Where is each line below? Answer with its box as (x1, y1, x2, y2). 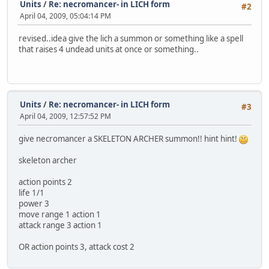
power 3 (19, 198, 49, 209)
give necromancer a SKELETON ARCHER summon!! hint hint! (19, 133, 239, 144)
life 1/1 (19, 187, 44, 198)
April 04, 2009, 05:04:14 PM (20, 10, 111, 21)
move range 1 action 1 (19, 208, 101, 220)
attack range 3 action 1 (19, 219, 102, 231)
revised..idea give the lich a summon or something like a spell (19, 32, 243, 44)
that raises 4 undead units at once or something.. (19, 43, 199, 55)
